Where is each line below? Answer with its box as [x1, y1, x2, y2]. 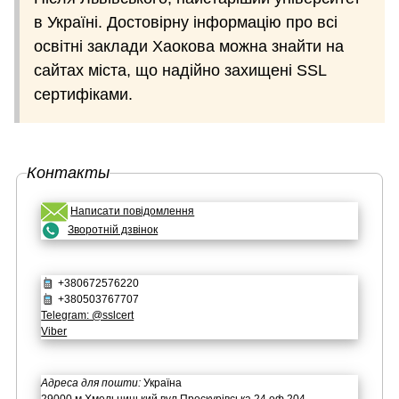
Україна [141, 376, 183, 389]
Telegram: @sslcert [41, 308, 134, 322]
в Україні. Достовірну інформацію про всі [34, 12, 338, 31]
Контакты [27, 164, 110, 183]
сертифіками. [34, 85, 133, 103]
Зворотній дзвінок [68, 223, 159, 236]
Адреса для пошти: [41, 376, 142, 389]
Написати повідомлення [70, 204, 195, 217]
